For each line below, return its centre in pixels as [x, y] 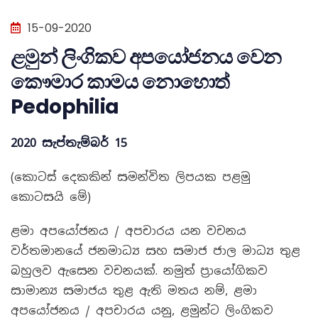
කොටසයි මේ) [51, 197]
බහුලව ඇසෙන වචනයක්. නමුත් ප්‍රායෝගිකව [139, 271]
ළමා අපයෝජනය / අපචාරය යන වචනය [128, 231]
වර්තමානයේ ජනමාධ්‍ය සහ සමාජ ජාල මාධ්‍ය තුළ [155, 251]
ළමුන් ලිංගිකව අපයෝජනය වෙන [146, 57]
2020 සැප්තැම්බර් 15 [69, 143]
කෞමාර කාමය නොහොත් [120, 82]
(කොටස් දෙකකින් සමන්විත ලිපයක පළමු [131, 177]
